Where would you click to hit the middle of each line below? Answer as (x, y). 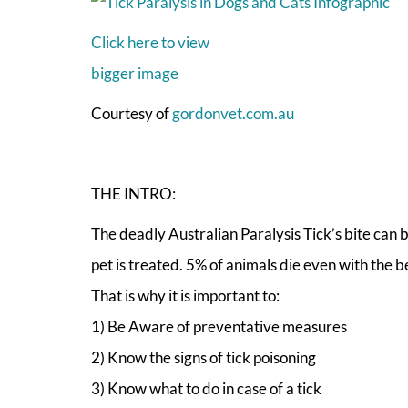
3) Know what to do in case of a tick (206, 388)
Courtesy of (131, 113)
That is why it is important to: (185, 295)
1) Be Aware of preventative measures (219, 326)
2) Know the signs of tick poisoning (203, 357)
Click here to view (150, 42)
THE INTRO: (133, 193)
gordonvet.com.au (233, 113)
